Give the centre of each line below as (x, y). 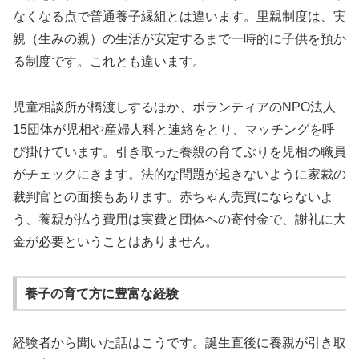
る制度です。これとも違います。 (109, 62)
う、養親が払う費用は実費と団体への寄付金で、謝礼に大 (179, 220)
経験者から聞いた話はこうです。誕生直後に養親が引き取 (179, 343)
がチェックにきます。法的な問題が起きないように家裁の (179, 175)
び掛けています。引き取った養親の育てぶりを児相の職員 (179, 152)
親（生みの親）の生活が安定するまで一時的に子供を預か (179, 39)
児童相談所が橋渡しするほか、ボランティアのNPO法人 (174, 107)
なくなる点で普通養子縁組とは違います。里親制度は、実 (179, 17)
